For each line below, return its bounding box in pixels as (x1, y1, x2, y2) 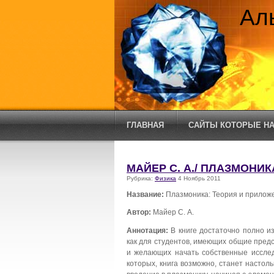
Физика (155, 175, 176, 182)
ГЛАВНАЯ (127, 120, 164, 130)
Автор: (127, 208, 153, 217)
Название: (127, 190, 166, 198)
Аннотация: (127, 226, 168, 235)
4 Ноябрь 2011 (176, 175, 221, 182)
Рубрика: (127, 175, 155, 182)
